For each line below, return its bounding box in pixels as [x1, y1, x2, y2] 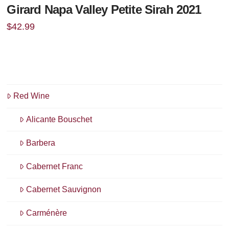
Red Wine [13, 91, 50, 101]
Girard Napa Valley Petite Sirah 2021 [7, 3, 201, 17]
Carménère [26, 209, 67, 218]
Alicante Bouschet [26, 115, 93, 124]
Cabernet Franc [26, 162, 83, 171]
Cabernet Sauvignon [26, 185, 102, 194]
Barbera [26, 138, 56, 147]
